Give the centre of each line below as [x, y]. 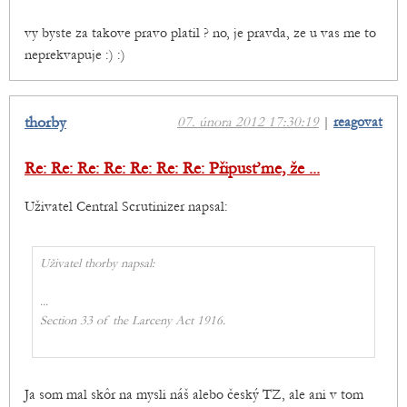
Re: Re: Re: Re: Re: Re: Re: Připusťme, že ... [172, 169]
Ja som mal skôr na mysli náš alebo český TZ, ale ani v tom [194, 395]
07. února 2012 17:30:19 [248, 122]
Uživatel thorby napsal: [97, 264]
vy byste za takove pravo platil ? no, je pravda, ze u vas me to [200, 33]
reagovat [358, 122]
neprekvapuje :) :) [75, 55]
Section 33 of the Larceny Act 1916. [133, 321]
